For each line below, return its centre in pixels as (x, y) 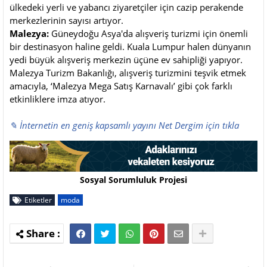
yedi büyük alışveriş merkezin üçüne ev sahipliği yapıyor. (126, 60)
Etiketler (38, 200)
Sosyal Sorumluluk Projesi (133, 179)
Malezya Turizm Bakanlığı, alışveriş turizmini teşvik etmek (128, 73)
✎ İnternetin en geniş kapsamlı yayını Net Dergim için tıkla (124, 125)
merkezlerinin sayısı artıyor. (66, 21)
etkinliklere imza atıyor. (58, 99)
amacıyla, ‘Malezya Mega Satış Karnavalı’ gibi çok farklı (121, 86)
